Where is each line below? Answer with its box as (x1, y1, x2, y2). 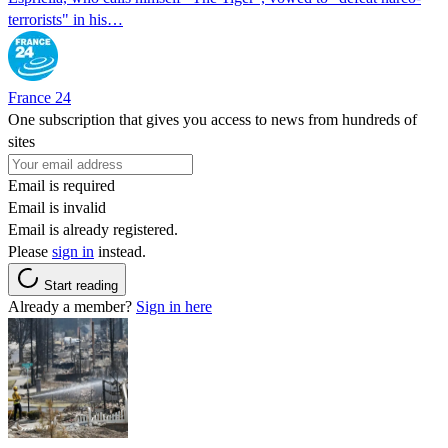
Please (8, 242, 52, 260)
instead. (94, 242, 146, 260)
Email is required (8, 176, 115, 194)
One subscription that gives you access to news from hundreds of (8, 110, 417, 128)
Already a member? (8, 297, 136, 315)
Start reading (44, 277, 118, 293)
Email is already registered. (8, 220, 178, 238)
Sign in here (136, 297, 212, 315)
